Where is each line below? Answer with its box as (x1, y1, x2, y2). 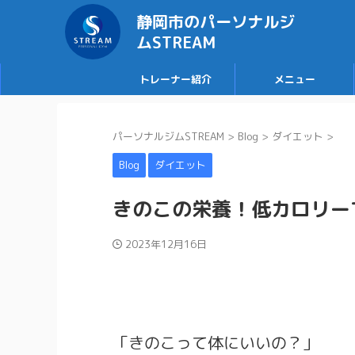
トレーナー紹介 (139, 72, 212, 86)
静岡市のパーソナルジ (136, 10, 295, 32)
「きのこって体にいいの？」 (113, 330, 319, 353)
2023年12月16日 (125, 237, 207, 251)
